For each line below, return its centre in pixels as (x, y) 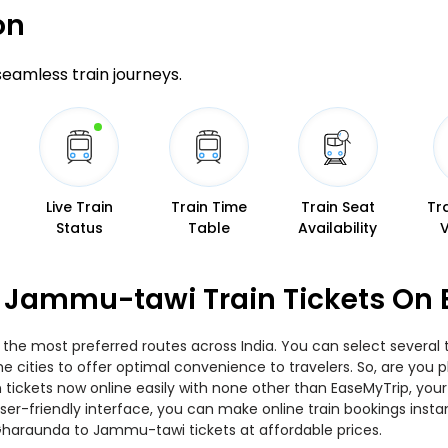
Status (79, 228)
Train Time (208, 207)
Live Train (79, 207)
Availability (338, 228)
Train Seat (337, 207)
